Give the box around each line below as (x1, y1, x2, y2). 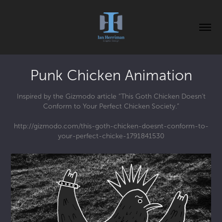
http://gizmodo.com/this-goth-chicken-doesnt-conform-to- (13, 122, 209, 130)
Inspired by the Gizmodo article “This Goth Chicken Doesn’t (16, 92, 206, 100)
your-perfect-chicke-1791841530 (57, 132, 165, 140)
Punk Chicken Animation (30, 67, 192, 83)
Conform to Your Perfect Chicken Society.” (43, 102, 179, 110)
